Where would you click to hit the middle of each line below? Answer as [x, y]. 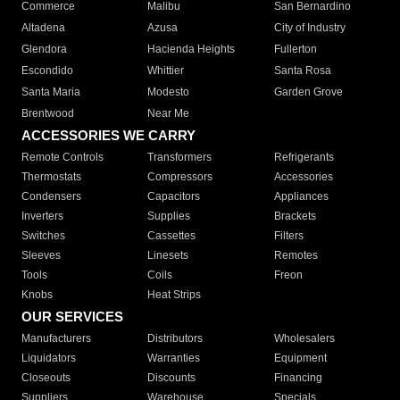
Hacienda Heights [192, 50]
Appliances [301, 197]
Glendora [44, 50]
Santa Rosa [302, 71]
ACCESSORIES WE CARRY [108, 136]
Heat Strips [175, 295]
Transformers [180, 158]
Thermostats [51, 177]
